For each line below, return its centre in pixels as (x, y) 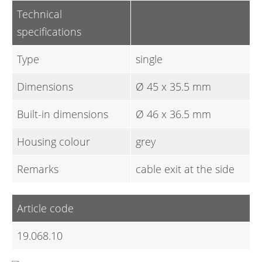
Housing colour (54, 142)
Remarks (38, 169)
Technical (39, 14)
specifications (49, 32)
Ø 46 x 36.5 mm (173, 114)
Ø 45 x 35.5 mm (173, 87)
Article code (45, 208)
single (149, 59)
